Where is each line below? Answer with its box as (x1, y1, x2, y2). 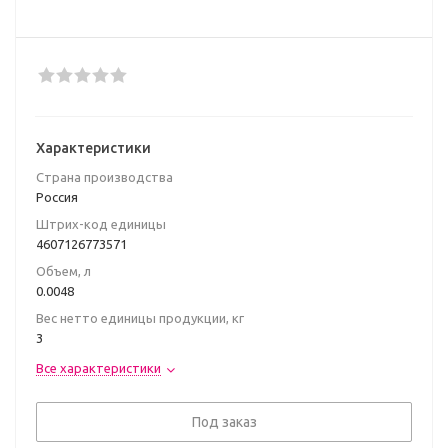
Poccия (36, 190, 78, 204)
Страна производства (36, 170, 173, 184)
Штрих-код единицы (36, 217, 166, 231)
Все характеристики (36, 361, 161, 375)
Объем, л (36, 264, 91, 278)
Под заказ (191, 414, 257, 430)
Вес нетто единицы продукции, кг (36, 311, 244, 325)
